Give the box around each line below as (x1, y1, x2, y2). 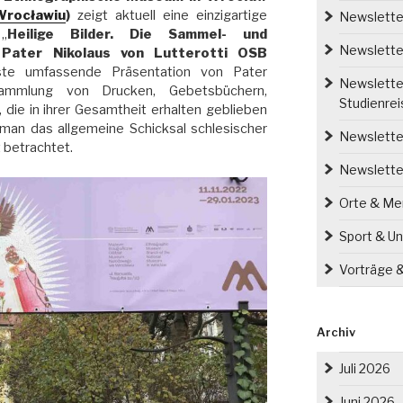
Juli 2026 (338, 360, 390, 376)
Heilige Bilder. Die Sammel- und (7, 26, 268, 43)
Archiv (316, 325, 355, 339)
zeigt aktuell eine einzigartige (69, 7, 268, 24)
